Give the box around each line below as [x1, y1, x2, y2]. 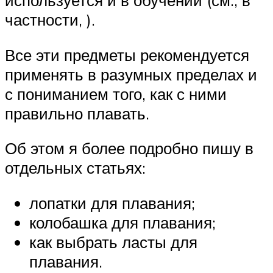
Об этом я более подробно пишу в [5, 138, 253, 158]
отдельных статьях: [5, 158, 146, 178]
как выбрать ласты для [29, 232, 197, 252]
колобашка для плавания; [29, 212, 216, 232]
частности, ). [5, 10, 95, 30]
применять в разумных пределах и [5, 64, 257, 84]
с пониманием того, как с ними [5, 83, 227, 104]
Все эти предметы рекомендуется [5, 44, 249, 65]
